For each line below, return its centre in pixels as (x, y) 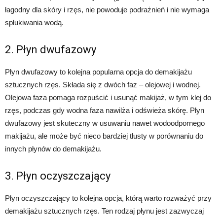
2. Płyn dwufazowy (51, 50)
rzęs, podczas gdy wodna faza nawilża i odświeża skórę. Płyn (105, 110)
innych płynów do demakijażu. (53, 149)
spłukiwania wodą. (34, 22)
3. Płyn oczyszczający (58, 176)
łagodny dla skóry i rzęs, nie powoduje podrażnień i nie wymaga (107, 10)
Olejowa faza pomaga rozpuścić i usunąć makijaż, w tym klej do (108, 97)
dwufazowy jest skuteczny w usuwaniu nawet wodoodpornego (105, 123)
